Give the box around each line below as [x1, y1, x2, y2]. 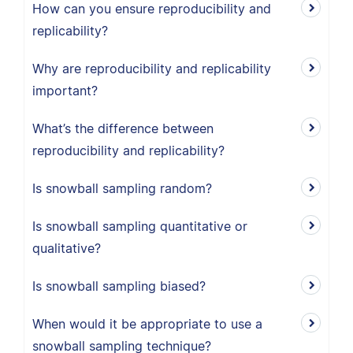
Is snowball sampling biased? [32, 278, 206, 294]
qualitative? [32, 240, 101, 256]
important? [32, 83, 98, 98]
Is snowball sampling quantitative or [32, 218, 247, 234]
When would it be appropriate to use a [32, 316, 262, 332]
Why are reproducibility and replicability [32, 61, 271, 76]
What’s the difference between [32, 121, 214, 136]
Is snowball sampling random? [32, 180, 212, 196]
